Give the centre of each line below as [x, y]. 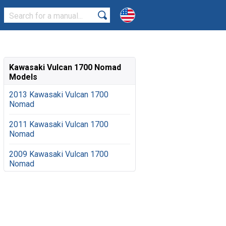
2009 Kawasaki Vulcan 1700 [59, 154]
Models [23, 77]
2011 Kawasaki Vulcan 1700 [59, 124]
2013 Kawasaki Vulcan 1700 [59, 95]
